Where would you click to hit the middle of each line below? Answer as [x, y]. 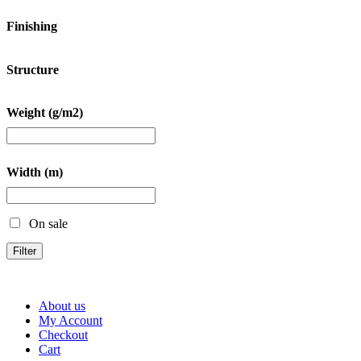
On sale [48, 224]
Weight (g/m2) [45, 112]
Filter [25, 251]
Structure [33, 69]
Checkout [63, 335]
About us [62, 306]
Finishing [32, 27]
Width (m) [35, 172]
